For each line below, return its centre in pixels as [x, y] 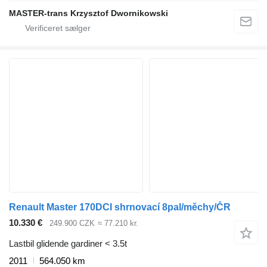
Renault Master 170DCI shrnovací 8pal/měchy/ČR [120, 207]
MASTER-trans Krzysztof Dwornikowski [89, 13]
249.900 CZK [72, 223]
